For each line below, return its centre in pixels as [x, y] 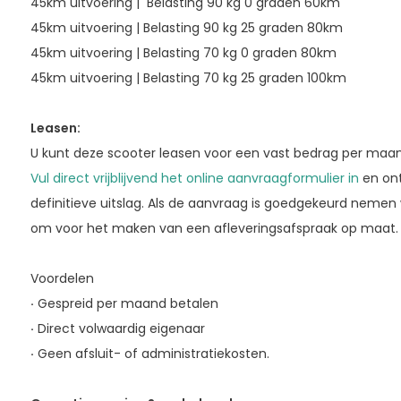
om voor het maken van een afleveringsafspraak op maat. [214, 228]
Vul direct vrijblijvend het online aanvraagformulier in [194, 178]
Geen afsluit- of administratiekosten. [153, 353]
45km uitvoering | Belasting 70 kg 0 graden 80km [183, 52]
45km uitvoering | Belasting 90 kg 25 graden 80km [186, 27]
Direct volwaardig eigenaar [119, 328]
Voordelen [62, 278]
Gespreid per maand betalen [126, 303]
